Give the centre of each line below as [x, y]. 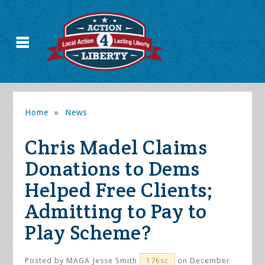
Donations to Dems [112, 169]
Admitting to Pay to [116, 211]
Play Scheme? [88, 232]
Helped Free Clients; [119, 190]
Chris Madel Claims [116, 147]
